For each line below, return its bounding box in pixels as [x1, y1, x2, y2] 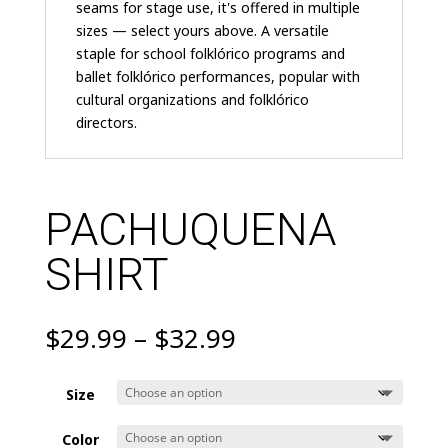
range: [234, 342, 312, 379]
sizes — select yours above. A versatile [75, 21, 329, 41]
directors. [75, 113, 137, 133]
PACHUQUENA [44, 203, 336, 257]
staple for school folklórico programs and [75, 44, 345, 64]
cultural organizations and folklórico [75, 90, 309, 110]
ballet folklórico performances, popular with [75, 67, 360, 87]
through [234, 388, 334, 425]
